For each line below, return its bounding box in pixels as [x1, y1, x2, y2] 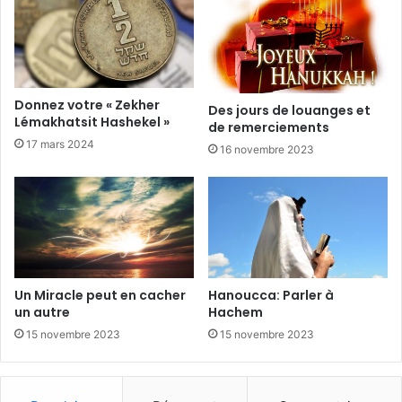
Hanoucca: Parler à [208, 285, 334, 304]
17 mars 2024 [26, 136, 94, 151]
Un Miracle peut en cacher [14, 285, 186, 304]
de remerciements [208, 118, 329, 137]
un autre [14, 302, 70, 321]
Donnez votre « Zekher [14, 95, 160, 114]
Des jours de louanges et [208, 101, 371, 120]
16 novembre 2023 [220, 143, 314, 157]
